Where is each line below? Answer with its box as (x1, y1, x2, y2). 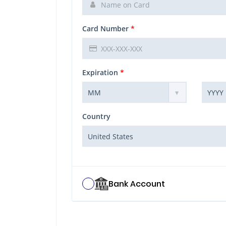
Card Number (82, 24, 131, 33)
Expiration (82, 68, 120, 77)
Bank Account (108, 178, 165, 190)
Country (82, 111, 110, 121)
